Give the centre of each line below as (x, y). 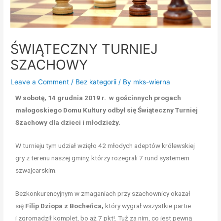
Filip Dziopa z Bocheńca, (65, 205)
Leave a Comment (40, 82)
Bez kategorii (96, 82)
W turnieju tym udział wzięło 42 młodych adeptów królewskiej (105, 145)
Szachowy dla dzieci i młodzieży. (68, 122)
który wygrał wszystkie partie (147, 205)
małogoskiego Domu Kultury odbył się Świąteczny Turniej (107, 110)
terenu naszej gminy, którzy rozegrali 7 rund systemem (110, 158)
